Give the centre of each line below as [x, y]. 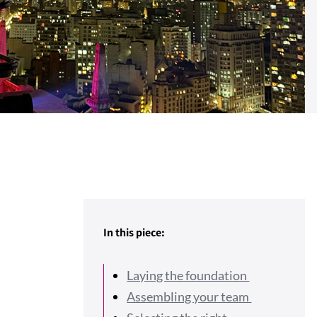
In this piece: [134, 233]
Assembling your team [189, 296]
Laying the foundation [188, 276]
